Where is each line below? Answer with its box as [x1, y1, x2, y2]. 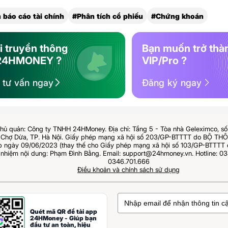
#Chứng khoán [151, 11, 204, 20]
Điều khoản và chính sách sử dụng [77, 165, 180, 174]
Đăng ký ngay [142, 77, 202, 88]
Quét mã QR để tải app [30, 207, 98, 215]
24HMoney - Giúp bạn [30, 214, 97, 222]
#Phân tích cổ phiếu [72, 11, 144, 20]
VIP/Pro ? [142, 54, 187, 67]
